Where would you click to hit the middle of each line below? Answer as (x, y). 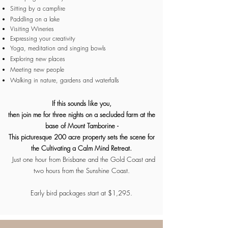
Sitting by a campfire (38, 9)
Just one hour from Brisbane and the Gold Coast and (81, 160)
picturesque (36, 137)
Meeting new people (37, 70)
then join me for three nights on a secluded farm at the (81, 115)
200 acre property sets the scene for (103, 137)
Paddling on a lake (35, 19)
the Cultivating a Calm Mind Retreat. (81, 148)
